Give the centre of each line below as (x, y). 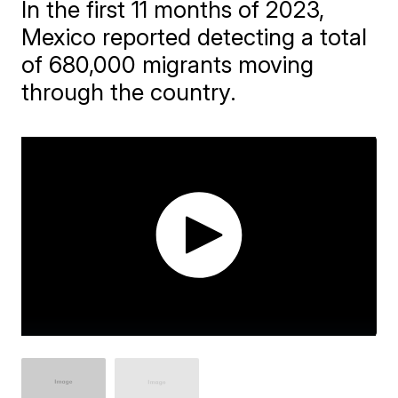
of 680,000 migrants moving (168, 64)
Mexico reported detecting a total (195, 37)
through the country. (129, 92)
